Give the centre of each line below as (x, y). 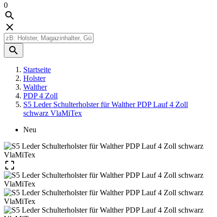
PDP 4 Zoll (40, 95)
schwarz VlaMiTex (53, 113)
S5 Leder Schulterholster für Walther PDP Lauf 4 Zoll (106, 104)
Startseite (37, 69)
